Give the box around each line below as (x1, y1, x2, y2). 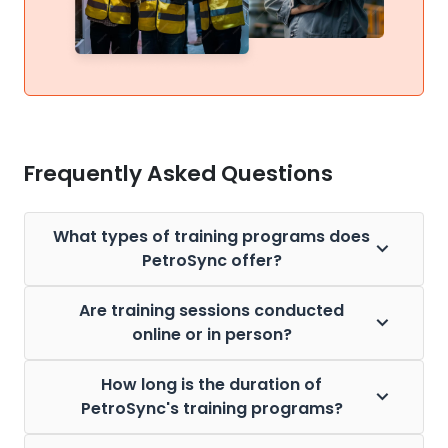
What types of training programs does (53, 224, 370, 248)
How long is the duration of (101, 372, 322, 396)
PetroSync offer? (141, 248, 282, 272)
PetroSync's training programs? (80, 396, 343, 420)
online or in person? (131, 322, 292, 346)
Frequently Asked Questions (24, 157, 333, 189)
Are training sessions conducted (79, 298, 344, 322)
